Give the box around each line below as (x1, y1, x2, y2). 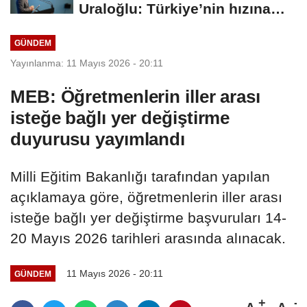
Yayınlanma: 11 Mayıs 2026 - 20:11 (10, 58, 163, 69)
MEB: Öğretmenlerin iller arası (10, 86, 260, 108)
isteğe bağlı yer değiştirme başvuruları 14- (10, 210, 286, 226)
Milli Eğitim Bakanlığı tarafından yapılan (10, 169, 270, 185)
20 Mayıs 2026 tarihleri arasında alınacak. (10, 230, 286, 247)
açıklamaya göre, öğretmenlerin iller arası (10, 189, 282, 206)
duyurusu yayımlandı (10, 129, 186, 150)
